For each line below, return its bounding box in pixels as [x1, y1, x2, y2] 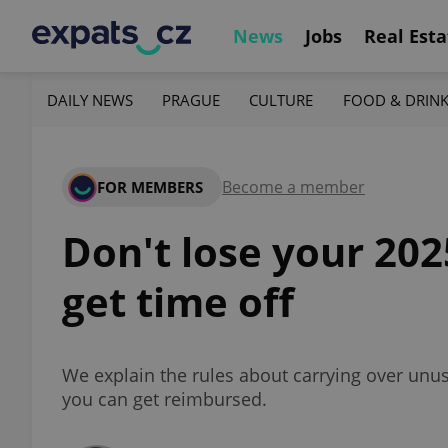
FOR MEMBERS [97, 177, 203, 198]
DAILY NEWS [47, 89, 133, 110]
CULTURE [249, 89, 314, 110]
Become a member [222, 176, 365, 198]
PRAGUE [162, 89, 221, 110]
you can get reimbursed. [62, 387, 267, 411]
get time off [62, 274, 294, 329]
